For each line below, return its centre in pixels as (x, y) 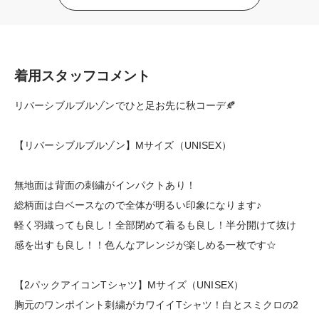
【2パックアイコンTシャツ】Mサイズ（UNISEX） (129, 285)
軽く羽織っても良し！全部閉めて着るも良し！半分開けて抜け (156, 225)
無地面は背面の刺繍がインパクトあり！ (105, 185)
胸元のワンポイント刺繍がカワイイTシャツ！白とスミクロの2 (157, 305)
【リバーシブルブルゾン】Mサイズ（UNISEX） (123, 146)
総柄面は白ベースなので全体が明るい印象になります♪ (138, 205)
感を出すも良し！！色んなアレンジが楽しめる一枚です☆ (146, 245)
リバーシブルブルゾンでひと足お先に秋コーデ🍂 (125, 106)
